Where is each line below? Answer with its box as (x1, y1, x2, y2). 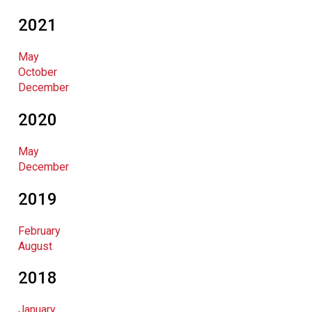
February (18, 224, 61, 237)
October (18, 65, 57, 79)
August (18, 239, 52, 253)
